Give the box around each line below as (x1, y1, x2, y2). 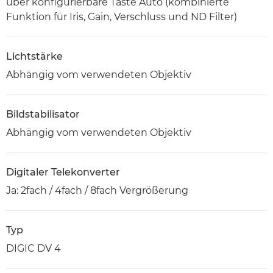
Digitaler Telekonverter (6, 166, 120, 179)
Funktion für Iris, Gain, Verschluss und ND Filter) (6, 11, 237, 23)
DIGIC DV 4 (6, 243, 61, 255)
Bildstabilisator (6, 108, 80, 121)
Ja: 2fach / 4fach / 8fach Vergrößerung (6, 185, 188, 197)
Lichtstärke (6, 51, 63, 63)
